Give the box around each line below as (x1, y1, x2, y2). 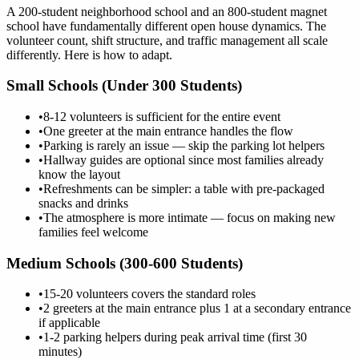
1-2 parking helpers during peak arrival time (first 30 (43, 330, 307, 345)
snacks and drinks (38, 196, 128, 210)
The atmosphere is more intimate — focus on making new (43, 210, 336, 224)
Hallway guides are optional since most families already (43, 152, 324, 167)
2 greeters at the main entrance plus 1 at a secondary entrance (43, 301, 351, 316)
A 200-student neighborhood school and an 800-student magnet (6, 4, 327, 18)
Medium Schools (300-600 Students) (6, 254, 243, 272)
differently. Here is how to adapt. (6, 47, 172, 62)
